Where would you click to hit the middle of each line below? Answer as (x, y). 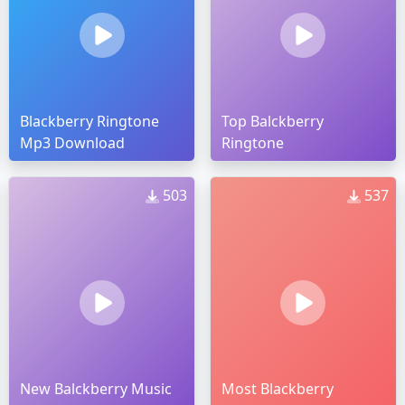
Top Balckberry (272, 122)
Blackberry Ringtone (90, 122)
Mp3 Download (73, 143)
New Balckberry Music (96, 389)
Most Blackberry (277, 389)
